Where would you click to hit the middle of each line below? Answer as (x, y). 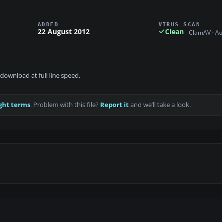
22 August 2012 (64, 31)
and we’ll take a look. (160, 105)
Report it (114, 105)
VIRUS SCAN (179, 24)
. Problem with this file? (65, 105)
